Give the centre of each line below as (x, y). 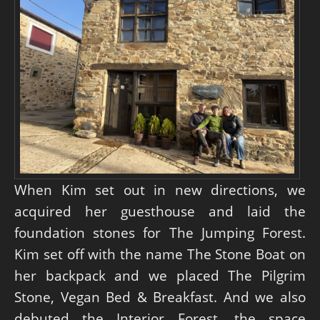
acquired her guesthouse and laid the (160, 211)
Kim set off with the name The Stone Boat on (160, 254)
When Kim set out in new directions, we (160, 190)
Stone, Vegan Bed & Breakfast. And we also (160, 297)
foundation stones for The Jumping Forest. (160, 233)
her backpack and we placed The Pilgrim (160, 276)
